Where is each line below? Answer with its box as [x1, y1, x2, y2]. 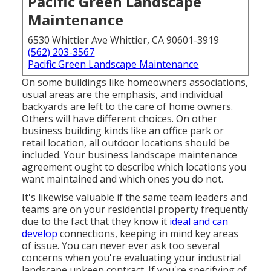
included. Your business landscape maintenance [22, 148, 238, 162]
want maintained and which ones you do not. [22, 172, 224, 186]
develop [22, 227, 58, 241]
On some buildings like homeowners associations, [22, 76, 249, 90]
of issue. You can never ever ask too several [22, 239, 220, 253]
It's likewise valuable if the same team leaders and [22, 191, 248, 204]
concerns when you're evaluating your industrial [22, 251, 241, 265]
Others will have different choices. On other [22, 112, 218, 126]
